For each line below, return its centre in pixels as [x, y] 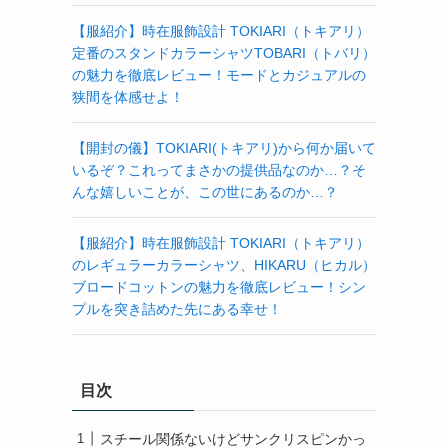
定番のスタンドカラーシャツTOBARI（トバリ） [224, 52]
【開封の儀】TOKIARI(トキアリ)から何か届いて [224, 147]
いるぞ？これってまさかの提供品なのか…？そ [219, 169]
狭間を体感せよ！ [128, 96]
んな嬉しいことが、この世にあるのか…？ [205, 191]
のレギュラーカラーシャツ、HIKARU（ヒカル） [224, 264]
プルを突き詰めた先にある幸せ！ [177, 308]
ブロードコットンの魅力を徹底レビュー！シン [219, 286]
